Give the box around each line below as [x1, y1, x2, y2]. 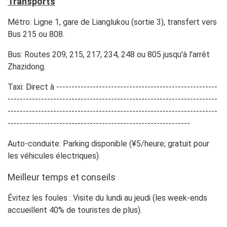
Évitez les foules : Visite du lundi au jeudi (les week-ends [8, 193, 207, 203]
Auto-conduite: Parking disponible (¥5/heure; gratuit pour [8, 139, 209, 148]
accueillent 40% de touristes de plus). [8, 205, 142, 215]
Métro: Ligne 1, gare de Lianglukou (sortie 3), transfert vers [8, 17, 217, 27]
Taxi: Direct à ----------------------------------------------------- [8, 82, 217, 92]
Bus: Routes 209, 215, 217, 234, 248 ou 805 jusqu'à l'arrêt [8, 50, 210, 59]
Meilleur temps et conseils [8, 172, 116, 182]
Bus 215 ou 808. [8, 29, 64, 39]
